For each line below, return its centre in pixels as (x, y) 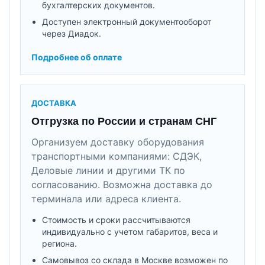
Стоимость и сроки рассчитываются (116, 219)
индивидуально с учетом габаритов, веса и (130, 231)
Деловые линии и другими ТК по (108, 170)
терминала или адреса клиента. (106, 198)
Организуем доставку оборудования (118, 142)
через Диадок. (72, 33)
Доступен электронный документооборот (127, 21)
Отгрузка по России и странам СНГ (124, 121)
